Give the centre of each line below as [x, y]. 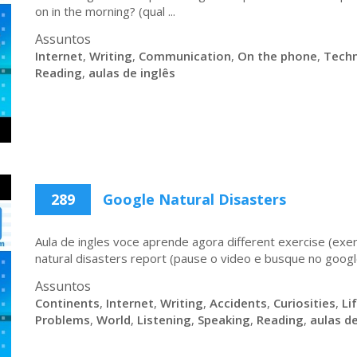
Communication [185, 56]
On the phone [277, 56]
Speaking [224, 320]
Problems [63, 320]
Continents [67, 303]
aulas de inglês [132, 73]
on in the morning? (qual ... [105, 11]
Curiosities [304, 303]
